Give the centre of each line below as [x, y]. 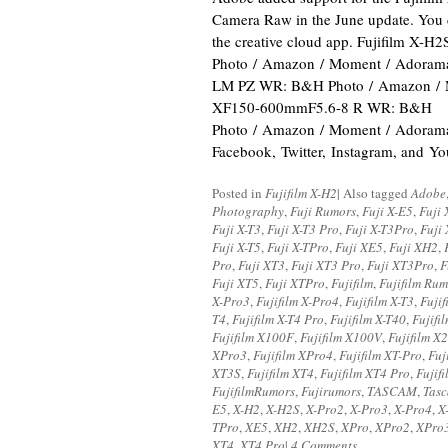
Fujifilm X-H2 [301, 193]
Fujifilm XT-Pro [380, 355]
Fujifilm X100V [341, 337]
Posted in [238, 193]
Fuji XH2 [413, 247]
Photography [248, 211]
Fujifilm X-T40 [368, 319]
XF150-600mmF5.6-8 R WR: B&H [322, 107]
